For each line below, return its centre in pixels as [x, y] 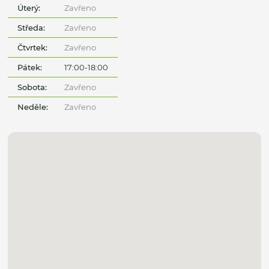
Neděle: [33, 107]
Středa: [32, 27]
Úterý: [29, 8]
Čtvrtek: [33, 47]
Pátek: [30, 67]
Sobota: [32, 87]
